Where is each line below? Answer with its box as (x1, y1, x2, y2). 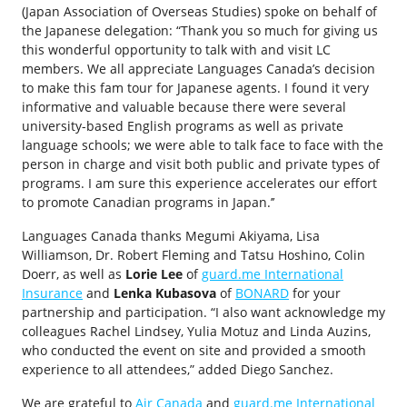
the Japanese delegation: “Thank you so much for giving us (22, 22, 378, 39)
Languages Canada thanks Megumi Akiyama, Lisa (22, 227, 320, 244)
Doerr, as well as (22, 265, 125, 283)
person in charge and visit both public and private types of (22, 155, 380, 173)
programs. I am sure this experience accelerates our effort (22, 174, 377, 192)
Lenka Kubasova (114, 284, 216, 302)
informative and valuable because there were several (22, 98, 346, 115)
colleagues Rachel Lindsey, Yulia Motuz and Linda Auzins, (22, 323, 371, 340)
